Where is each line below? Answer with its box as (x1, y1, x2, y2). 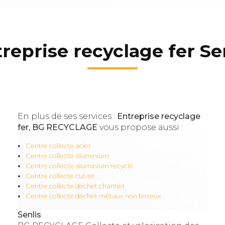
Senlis (17, 210, 41, 220)
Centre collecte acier (25, 142, 91, 150)
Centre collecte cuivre (25, 172, 94, 180)
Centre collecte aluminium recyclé (25, 162, 133, 170)
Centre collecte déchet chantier (25, 182, 125, 190)
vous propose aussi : (97, 123, 183, 133)
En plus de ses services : (17, 111, 117, 122)
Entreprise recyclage (117, 111, 200, 122)
